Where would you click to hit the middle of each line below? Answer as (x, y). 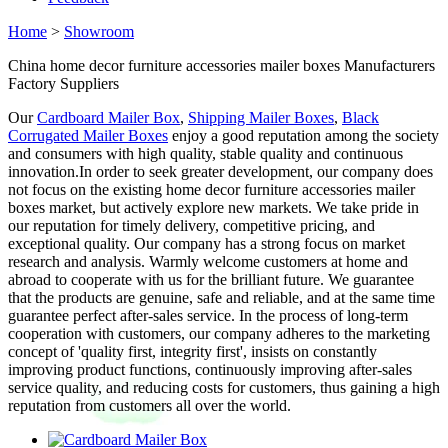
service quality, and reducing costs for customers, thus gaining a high (224, 387)
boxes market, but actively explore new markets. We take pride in (213, 207)
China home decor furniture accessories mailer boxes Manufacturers (221, 65)
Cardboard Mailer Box (108, 117)
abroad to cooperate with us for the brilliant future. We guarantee (211, 279)
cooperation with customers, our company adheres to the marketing (219, 333)
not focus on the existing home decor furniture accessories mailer (211, 189)
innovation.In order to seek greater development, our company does (220, 171)
